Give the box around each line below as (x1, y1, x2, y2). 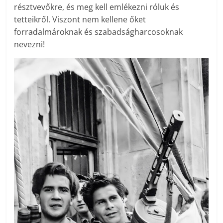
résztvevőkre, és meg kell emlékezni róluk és (14, 1, 180, 12)
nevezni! (14, 38, 45, 50)
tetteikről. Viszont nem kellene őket (14, 13, 146, 25)
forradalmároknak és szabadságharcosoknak (14, 26, 183, 37)
